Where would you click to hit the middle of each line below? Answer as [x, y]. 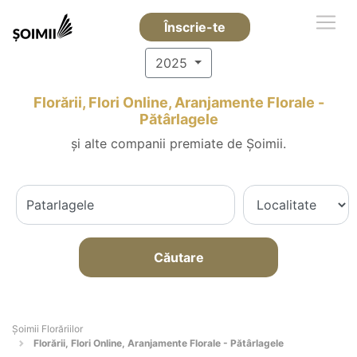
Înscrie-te [194, 27]
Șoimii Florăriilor [47, 329]
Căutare [178, 257]
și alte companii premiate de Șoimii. [178, 143]
